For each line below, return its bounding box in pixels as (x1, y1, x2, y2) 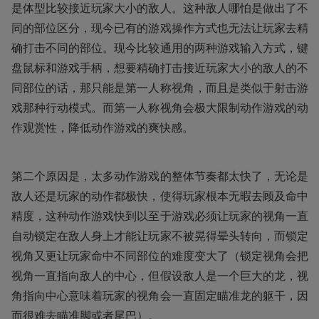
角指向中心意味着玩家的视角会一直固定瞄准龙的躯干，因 (11, 287, 308, 303)
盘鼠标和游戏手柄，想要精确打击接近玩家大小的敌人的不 (11, 59, 308, 75)
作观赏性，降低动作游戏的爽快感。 (11, 119, 194, 135)
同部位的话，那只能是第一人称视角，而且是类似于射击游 (11, 79, 308, 95)
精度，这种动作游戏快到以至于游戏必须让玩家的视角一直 (11, 207, 308, 224)
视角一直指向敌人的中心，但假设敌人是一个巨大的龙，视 (11, 267, 308, 283)
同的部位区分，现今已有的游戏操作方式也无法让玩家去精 (11, 19, 308, 36)
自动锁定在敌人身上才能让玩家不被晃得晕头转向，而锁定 (11, 227, 308, 244)
